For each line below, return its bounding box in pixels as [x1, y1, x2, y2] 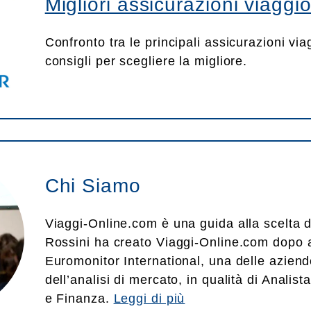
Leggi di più [113, 292, 185, 305]
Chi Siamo [44, 175, 141, 196]
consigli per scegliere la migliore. [44, 54, 248, 69]
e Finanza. [44, 292, 114, 305]
